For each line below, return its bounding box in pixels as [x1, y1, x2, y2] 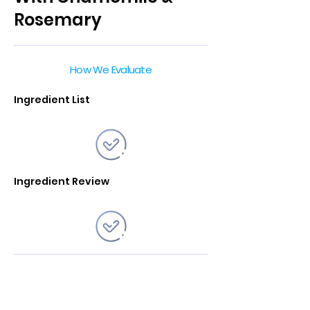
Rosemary [14, 8, 102, 31]
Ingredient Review [14, 174, 109, 188]
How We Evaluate [70, 62, 152, 77]
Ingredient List [14, 93, 90, 107]
